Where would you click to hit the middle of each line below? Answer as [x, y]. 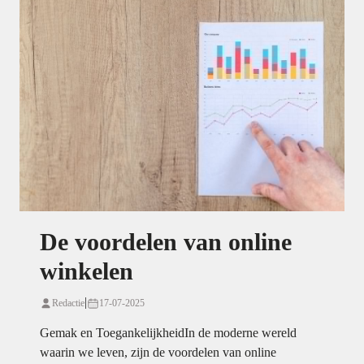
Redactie [68, 303]
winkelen [87, 271]
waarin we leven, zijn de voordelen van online [158, 353]
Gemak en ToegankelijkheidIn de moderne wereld [168, 333]
